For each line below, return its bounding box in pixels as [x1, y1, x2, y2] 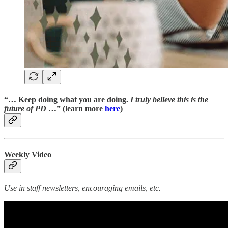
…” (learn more [46, 104, 105, 113]
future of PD [4, 104, 46, 113]
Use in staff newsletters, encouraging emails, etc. [4, 183, 161, 192]
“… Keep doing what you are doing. [4, 95, 130, 104]
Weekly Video [4, 150, 51, 159]
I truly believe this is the [130, 95, 208, 104]
